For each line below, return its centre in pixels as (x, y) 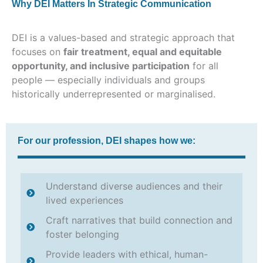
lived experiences (84, 200)
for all (204, 65)
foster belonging (82, 234)
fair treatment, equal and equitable (143, 51)
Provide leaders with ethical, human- (127, 254)
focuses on (38, 51)
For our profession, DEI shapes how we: (107, 140)
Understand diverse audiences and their (134, 186)
